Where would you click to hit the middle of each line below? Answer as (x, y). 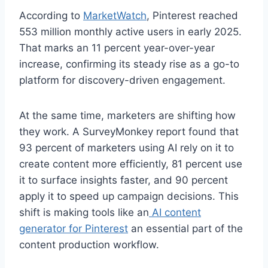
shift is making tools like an (84, 213)
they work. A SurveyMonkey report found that (129, 132)
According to (51, 16)
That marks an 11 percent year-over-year (117, 48)
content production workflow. (89, 245)
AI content (175, 213)
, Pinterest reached (192, 16)
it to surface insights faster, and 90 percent (124, 180)
